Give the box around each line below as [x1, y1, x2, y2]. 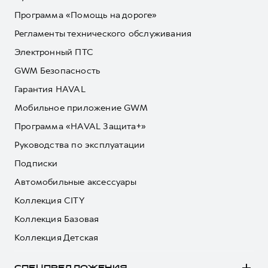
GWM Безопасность [14, 65, 100, 77]
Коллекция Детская [14, 232, 99, 243]
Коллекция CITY [14, 194, 84, 206]
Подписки [14, 157, 58, 169]
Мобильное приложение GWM [14, 102, 148, 114]
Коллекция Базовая [14, 213, 99, 225]
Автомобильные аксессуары [14, 176, 136, 188]
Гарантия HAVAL [14, 83, 86, 95]
